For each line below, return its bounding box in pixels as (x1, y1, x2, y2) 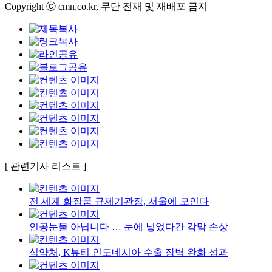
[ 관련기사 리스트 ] (5, 160, 86, 171)
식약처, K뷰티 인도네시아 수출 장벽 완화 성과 (29, 246, 228, 257)
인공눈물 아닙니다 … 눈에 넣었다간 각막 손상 (29, 221, 228, 232)
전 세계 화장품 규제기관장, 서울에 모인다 (29, 195, 209, 206)
